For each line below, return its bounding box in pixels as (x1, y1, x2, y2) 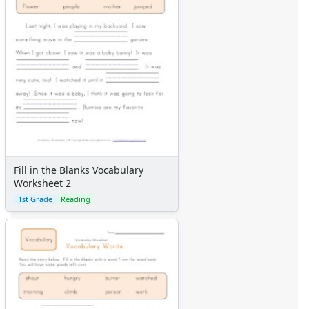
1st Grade (18, 194, 52, 205)
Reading (61, 194, 90, 205)
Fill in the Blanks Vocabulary (14, 163, 143, 177)
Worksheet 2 (14, 177, 71, 190)
